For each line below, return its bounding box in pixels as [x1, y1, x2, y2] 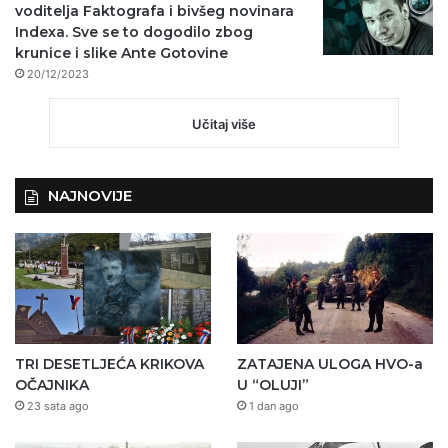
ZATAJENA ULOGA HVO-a [236, 354, 423, 373]
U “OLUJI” [236, 375, 309, 394]
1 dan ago [248, 398, 299, 413]
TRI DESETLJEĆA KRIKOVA [15, 354, 204, 373]
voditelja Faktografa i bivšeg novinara [15, 2, 294, 21]
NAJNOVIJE [48, 186, 132, 206]
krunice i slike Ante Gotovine [15, 44, 228, 63]
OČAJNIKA [15, 375, 89, 394]
